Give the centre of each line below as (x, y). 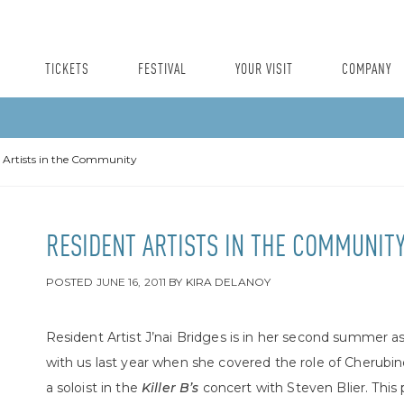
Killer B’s (172, 388)
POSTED (71, 282)
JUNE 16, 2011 (131, 282)
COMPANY (367, 70)
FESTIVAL (162, 70)
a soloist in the (94, 388)
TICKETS (67, 70)
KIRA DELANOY (228, 282)
